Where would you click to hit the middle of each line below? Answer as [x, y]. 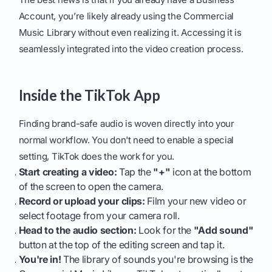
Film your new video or [195, 201]
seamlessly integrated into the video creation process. [131, 49]
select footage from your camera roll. [99, 216]
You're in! [40, 260]
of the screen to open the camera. [91, 187]
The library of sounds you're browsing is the [157, 260]
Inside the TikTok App [89, 95]
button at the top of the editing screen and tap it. [121, 245]
